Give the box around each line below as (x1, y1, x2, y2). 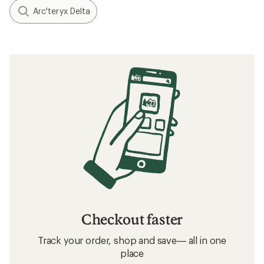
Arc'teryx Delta (33, 6, 91, 16)
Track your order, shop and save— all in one (37, 234, 227, 246)
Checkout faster (81, 210, 183, 227)
